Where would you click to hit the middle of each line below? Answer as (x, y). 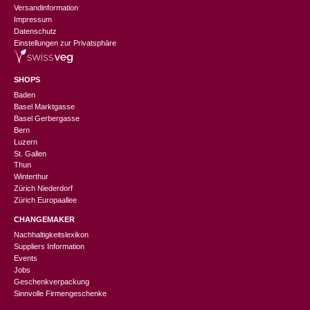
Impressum (33, 20)
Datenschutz (35, 31)
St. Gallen (30, 154)
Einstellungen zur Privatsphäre (65, 43)
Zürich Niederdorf (43, 189)
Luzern (26, 142)
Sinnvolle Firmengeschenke (60, 294)
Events (26, 258)
